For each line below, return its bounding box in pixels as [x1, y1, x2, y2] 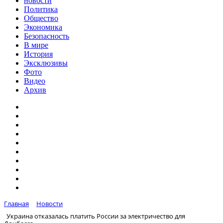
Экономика [24, 23, 62, 31]
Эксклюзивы [24, 59, 68, 67]
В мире [24, 41, 48, 49]
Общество [24, 14, 58, 22]
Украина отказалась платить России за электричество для [6, 211, 185, 221]
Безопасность [24, 32, 69, 40]
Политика [24, 5, 58, 13]
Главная [4, 199, 29, 208]
